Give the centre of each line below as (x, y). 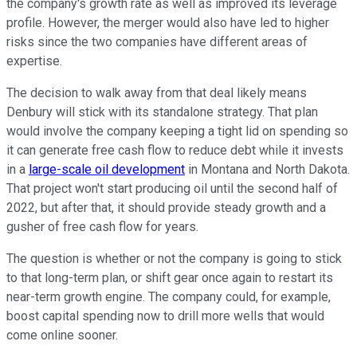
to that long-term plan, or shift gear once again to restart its (170, 278)
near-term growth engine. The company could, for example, (169, 297)
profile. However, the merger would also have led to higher (168, 23)
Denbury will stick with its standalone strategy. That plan (162, 112)
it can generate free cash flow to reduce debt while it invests (175, 151)
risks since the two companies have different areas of (157, 42)
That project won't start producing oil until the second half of (172, 189)
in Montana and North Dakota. (267, 170)
